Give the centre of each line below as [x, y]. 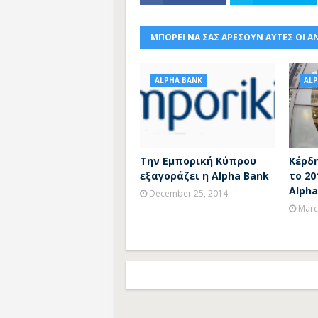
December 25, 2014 [188, 193]
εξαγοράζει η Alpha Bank [204, 176]
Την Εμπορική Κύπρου [198, 161]
